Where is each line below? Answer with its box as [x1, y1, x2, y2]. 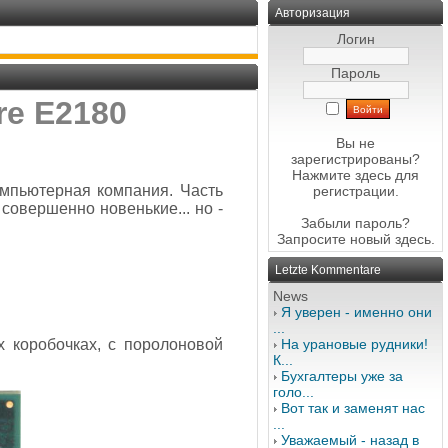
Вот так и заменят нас [281, 400, 425, 416]
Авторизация [275, 6, 350, 20]
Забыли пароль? [301, 215, 410, 231]
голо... [273, 384, 314, 400]
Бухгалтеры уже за [281, 368, 403, 384]
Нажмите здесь [292, 167, 391, 183]
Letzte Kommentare [275, 263, 381, 277]
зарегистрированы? [291, 151, 420, 167]
